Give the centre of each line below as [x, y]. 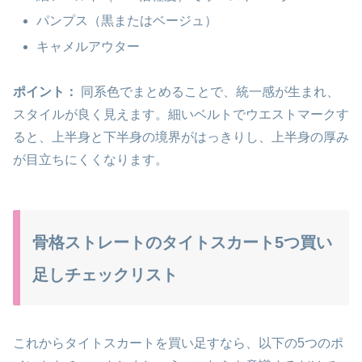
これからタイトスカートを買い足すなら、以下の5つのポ [178, 343]
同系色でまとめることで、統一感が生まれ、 [208, 92]
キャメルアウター [88, 46]
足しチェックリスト [105, 275]
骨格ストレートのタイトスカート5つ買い [182, 243]
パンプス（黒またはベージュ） [127, 21]
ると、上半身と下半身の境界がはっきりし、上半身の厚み [181, 137]
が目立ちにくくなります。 [90, 160]
